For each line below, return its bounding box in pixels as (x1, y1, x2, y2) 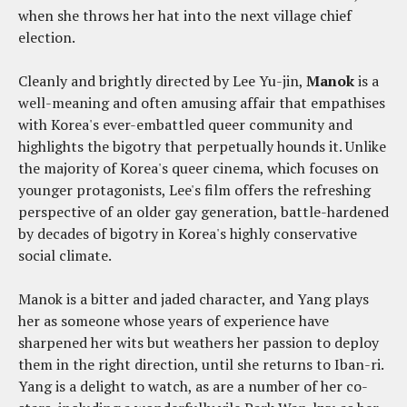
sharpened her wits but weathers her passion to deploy (18, 333, 379, 353)
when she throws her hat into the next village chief (18, 5, 352, 26)
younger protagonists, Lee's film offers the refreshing (18, 180, 371, 201)
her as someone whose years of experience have (18, 311, 329, 332)
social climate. (18, 245, 112, 266)
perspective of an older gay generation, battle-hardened (18, 202, 389, 223)
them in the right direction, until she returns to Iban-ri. (18, 354, 383, 375)
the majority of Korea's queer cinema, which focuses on (18, 158, 379, 179)
